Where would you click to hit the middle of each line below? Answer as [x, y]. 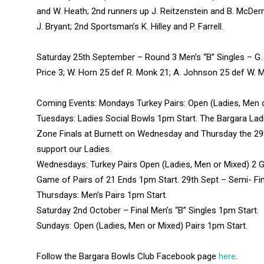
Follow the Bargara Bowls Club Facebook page [128, 257]
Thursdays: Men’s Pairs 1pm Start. [102, 195]
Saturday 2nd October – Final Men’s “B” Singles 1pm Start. [148, 211]
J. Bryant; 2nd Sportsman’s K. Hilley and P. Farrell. [130, 27]
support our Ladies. [74, 149]
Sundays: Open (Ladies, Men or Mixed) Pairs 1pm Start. [142, 226]
